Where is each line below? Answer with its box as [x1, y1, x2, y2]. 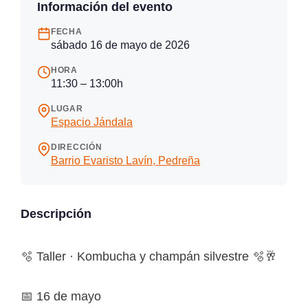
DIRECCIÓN [51, 142, 102, 152]
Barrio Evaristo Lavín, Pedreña [51, 154, 200, 166]
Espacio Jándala [51, 115, 133, 128]
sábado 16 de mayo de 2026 [51, 38, 190, 51]
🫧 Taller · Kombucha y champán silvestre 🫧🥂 [21, 249, 277, 263]
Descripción [21, 206, 91, 221]
